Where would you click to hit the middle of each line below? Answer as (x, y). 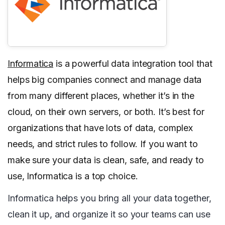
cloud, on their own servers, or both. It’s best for (106, 112)
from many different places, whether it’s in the (101, 96)
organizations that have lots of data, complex (100, 128)
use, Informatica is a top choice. (73, 176)
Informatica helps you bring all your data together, (109, 198)
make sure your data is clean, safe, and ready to (106, 160)
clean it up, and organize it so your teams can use (109, 214)
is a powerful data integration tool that (133, 64)
